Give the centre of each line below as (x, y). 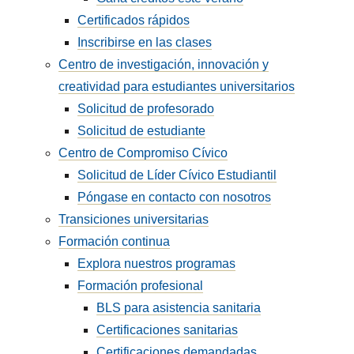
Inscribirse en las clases (145, 42)
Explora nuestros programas (157, 264)
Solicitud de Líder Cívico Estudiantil (177, 175)
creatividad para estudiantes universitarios (177, 87)
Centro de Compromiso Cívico (143, 153)
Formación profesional (141, 286)
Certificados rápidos (134, 20)
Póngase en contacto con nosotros (175, 197)
